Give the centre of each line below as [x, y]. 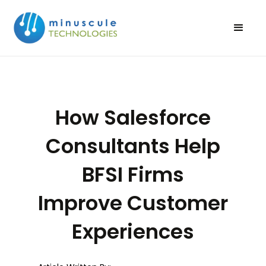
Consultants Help [133, 146]
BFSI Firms [133, 174]
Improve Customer [133, 203]
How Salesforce [133, 117]
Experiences [133, 231]
